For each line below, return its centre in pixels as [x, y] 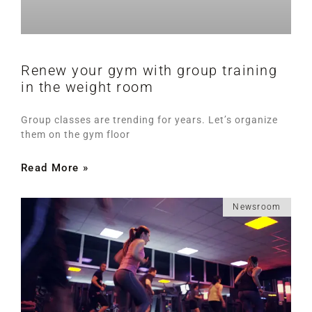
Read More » [55, 167]
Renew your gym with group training [149, 70]
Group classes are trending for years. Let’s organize [149, 119]
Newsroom [257, 206]
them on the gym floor [76, 134]
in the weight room [87, 87]
